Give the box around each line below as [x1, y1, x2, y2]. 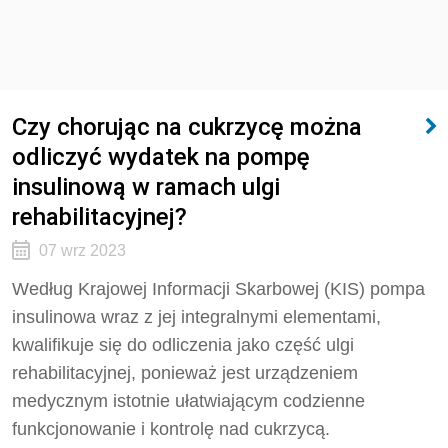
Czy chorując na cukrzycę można [12, 112, 362, 141]
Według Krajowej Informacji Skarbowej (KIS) [12, 279, 370, 299]
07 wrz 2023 [38, 242, 126, 259]
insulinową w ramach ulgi [12, 172, 280, 201]
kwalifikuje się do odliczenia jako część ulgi [12, 335, 354, 355]
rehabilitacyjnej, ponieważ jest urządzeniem [12, 363, 358, 383]
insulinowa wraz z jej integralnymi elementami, [12, 307, 381, 327]
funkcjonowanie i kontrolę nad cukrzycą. [12, 419, 330, 439]
